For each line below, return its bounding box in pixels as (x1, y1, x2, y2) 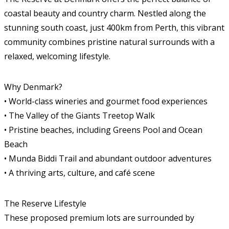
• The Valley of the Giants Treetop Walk (4, 110, 155, 121)
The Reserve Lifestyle (4, 198, 86, 209)
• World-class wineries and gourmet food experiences (4, 96, 208, 107)
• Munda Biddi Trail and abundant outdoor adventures (4, 153, 212, 164)
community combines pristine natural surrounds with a (4, 36, 215, 48)
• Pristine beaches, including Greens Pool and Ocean (4, 124, 202, 135)
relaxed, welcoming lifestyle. (4, 51, 110, 62)
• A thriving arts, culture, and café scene (4, 167, 155, 178)
